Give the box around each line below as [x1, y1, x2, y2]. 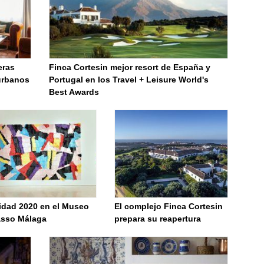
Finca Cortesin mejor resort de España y [49, 62, 210, 72]
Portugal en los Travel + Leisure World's [49, 75, 209, 84]
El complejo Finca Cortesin [114, 202, 223, 211]
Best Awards [49, 87, 99, 97]
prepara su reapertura [114, 214, 202, 223]
